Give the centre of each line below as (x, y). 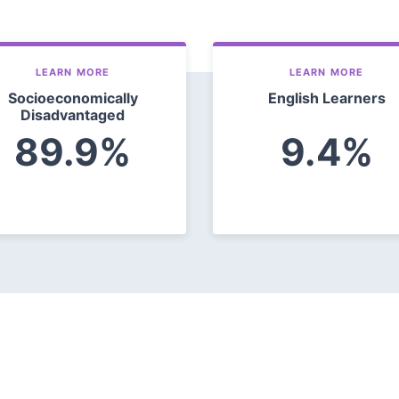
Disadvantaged (73, 115)
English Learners (326, 98)
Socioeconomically (73, 98)
